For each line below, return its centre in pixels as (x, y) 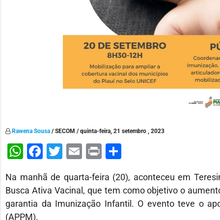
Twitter (87, 151)
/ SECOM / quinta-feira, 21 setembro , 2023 (108, 131)
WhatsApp (59, 151)
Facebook (77, 151)
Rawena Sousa (31, 131)
